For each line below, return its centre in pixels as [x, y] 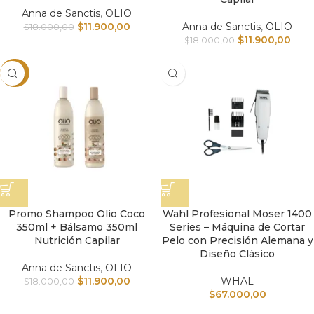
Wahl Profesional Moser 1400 [237, 214]
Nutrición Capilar [77, 240]
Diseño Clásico [237, 254]
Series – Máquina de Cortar [237, 227]
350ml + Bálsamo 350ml [77, 227]
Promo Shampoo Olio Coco [77, 214]
